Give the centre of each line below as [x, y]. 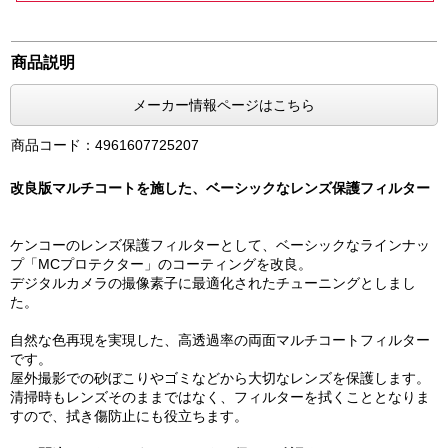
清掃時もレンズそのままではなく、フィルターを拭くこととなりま [220, 397]
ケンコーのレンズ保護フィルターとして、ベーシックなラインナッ [220, 245]
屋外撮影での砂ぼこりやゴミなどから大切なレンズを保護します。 [220, 378]
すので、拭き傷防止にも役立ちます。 [129, 416]
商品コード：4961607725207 [105, 145]
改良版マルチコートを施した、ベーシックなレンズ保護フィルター [220, 188]
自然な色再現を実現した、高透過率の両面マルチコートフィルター [220, 340]
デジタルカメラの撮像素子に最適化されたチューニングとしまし [213, 283]
